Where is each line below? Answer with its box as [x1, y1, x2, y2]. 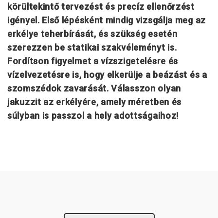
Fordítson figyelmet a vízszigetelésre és [7, 55, 179, 66]
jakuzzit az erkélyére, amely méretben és [7, 96, 182, 107]
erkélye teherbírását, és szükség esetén [7, 28, 178, 39]
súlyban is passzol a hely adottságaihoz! [7, 110, 179, 121]
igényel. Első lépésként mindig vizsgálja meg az [7, 15, 206, 25]
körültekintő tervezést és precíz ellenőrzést [7, 1, 195, 12]
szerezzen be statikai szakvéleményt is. [7, 42, 177, 53]
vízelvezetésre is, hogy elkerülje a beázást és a [7, 69, 207, 80]
